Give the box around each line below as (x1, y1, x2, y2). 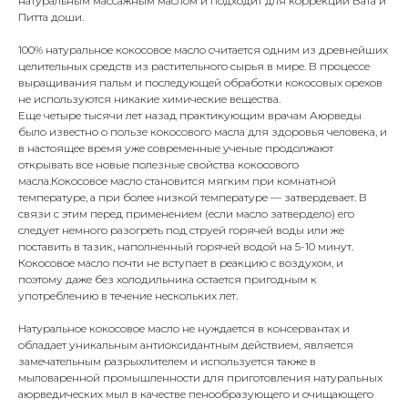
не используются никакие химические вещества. (18, 92, 280, 107)
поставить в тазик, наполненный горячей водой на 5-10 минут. (18, 240, 353, 254)
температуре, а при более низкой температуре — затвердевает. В (18, 190, 367, 205)
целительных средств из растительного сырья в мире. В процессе (18, 59, 370, 74)
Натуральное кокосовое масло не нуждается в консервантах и (18, 321, 350, 336)
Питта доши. (18, 10, 84, 25)
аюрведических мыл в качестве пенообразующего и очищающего (18, 387, 373, 402)
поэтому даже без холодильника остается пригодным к (18, 272, 317, 287)
